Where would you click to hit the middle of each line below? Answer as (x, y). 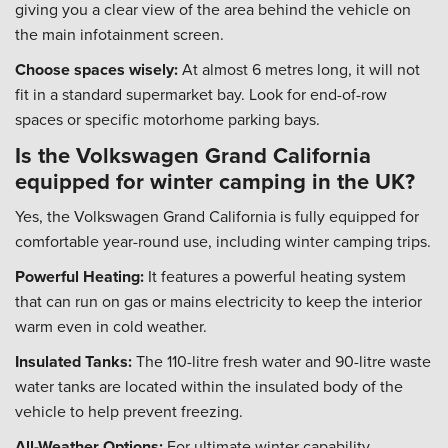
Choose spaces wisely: (96, 69)
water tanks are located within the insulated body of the (209, 386)
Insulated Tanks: (73, 361)
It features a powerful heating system (275, 276)
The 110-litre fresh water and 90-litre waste (281, 361)
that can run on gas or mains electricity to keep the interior (218, 301)
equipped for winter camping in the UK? (215, 181)
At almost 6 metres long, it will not (299, 69)
